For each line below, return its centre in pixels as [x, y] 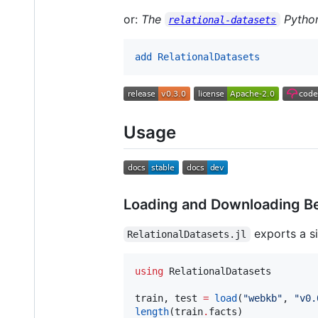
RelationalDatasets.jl [187, 234]
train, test [169, 298]
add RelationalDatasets [197, 56]
